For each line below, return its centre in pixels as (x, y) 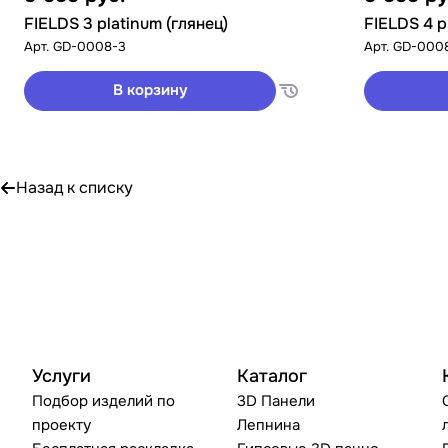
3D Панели (276, 401)
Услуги (61, 376)
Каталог (272, 376)
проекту (61, 425)
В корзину (150, 90)
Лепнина (269, 425)
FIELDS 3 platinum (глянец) (126, 23)
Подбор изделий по (103, 401)
